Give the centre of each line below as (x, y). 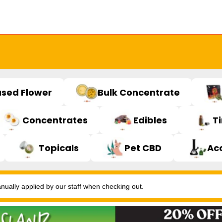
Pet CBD (143, 148)
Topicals (59, 148)
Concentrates (55, 120)
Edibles (150, 120)
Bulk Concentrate (139, 92)
